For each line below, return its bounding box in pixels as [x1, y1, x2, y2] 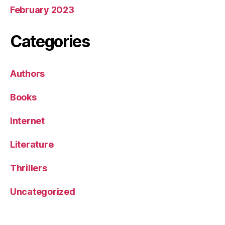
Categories [10, 32, 90, 51]
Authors [10, 68, 45, 79]
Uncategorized [10, 186, 75, 197]
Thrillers [10, 163, 47, 173]
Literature [10, 139, 54, 150]
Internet [10, 116, 45, 126]
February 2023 [10, 5, 74, 15]
